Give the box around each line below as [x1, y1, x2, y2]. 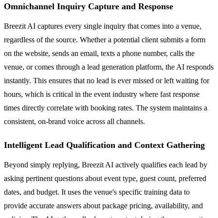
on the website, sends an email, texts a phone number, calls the [4, 49, 195, 57]
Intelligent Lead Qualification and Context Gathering [4, 140, 205, 150]
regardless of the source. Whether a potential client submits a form [4, 35, 205, 44]
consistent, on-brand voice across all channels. [4, 117, 145, 126]
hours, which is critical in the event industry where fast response [4, 90, 200, 98]
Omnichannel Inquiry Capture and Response [4, 1, 173, 11]
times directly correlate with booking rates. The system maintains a [4, 103, 207, 112]
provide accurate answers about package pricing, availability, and [4, 201, 203, 210]
